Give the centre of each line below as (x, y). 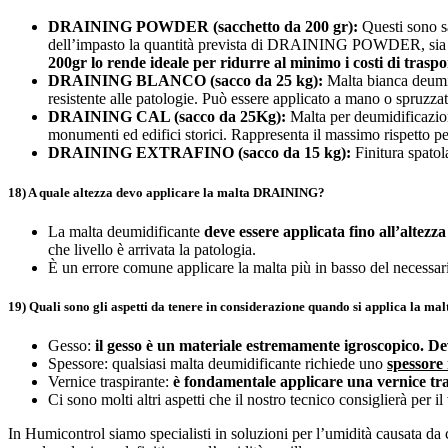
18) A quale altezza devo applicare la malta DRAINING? (166, 192)
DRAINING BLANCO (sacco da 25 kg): (185, 81)
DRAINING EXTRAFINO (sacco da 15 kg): (199, 153)
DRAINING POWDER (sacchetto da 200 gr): (203, 27)
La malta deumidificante (126, 231)
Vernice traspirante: (110, 382)
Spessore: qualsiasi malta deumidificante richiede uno (217, 364)
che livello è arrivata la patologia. (152, 249)
